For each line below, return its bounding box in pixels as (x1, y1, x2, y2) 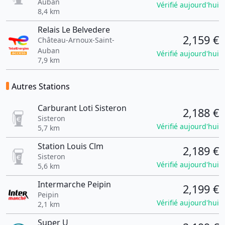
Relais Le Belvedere (37, 24, 110, 35)
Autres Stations (12, 81, 70, 92)
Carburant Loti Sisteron (37, 102, 127, 114)
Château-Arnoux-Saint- (37, 35, 115, 45)
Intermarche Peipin (37, 179, 111, 190)
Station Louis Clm (37, 141, 103, 152)
